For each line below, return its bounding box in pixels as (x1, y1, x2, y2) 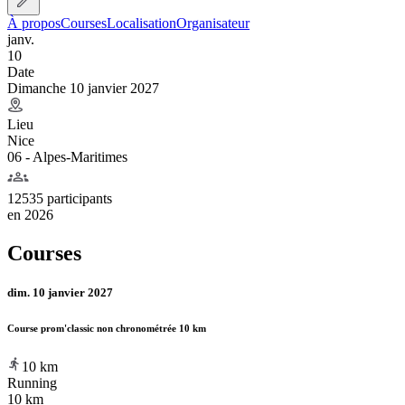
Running (7, 374, 57, 391)
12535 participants (7, 190, 112, 206)
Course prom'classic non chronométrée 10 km (7, 322, 206, 334)
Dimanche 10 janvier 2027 (7, 80, 159, 96)
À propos (7, 14, 61, 31)
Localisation (107, 14, 176, 31)
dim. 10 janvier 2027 (7, 285, 113, 299)
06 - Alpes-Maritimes (7, 148, 127, 165)
